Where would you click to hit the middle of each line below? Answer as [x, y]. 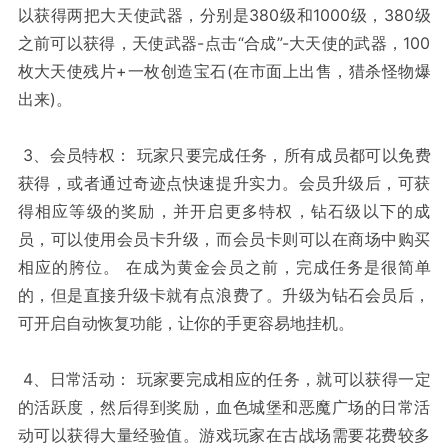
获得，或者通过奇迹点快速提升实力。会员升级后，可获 [224, 183]
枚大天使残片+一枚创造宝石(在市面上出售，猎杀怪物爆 [224, 71]
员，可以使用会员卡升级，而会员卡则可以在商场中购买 [224, 239]
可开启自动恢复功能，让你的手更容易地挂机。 [185, 323]
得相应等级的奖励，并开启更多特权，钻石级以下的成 [224, 211]
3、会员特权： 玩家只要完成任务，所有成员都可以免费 [224, 155]
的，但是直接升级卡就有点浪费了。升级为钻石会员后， [224, 295]
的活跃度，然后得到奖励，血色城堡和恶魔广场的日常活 [224, 407]
